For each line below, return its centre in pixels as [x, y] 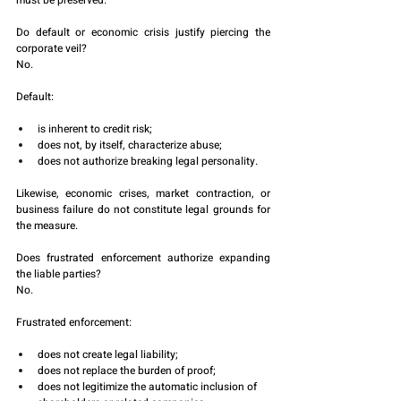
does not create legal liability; [108, 355]
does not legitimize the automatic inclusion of [149, 387]
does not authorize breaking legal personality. [148, 162]
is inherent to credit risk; [95, 129]
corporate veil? [51, 49]
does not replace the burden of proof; [127, 371]
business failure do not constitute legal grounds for [143, 210]
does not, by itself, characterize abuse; [130, 145]
